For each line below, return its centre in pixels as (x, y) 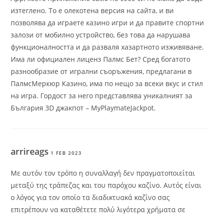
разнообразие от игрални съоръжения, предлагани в (101, 72)
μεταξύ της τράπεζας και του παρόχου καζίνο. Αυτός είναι (106, 185)
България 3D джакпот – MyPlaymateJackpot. (83, 108)
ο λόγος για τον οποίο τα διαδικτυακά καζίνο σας (91, 198)
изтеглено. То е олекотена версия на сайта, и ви (92, 11)
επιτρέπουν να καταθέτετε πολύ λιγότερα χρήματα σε (98, 210)
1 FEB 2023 (66, 153)
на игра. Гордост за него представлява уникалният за (102, 96)
